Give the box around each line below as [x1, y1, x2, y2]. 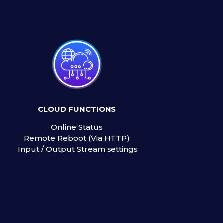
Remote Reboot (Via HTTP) [23, 133, 130, 143]
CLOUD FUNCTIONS [37, 104, 116, 114]
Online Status [51, 122, 103, 132]
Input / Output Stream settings [15, 144, 138, 154]
